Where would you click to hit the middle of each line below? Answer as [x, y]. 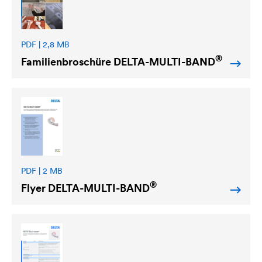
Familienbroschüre [67, 61]
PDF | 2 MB [42, 170]
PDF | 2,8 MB [45, 44]
